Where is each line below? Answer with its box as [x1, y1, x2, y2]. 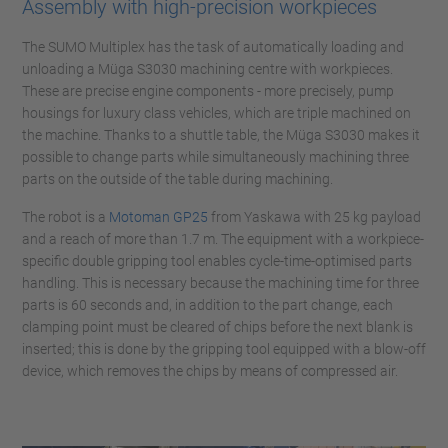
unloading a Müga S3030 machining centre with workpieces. [22, 61, 393, 78]
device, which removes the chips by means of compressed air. [22, 363, 398, 380]
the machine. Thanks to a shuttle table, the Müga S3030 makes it [22, 127, 420, 144]
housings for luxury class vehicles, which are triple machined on [22, 105, 411, 122]
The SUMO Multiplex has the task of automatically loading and [22, 39, 404, 56]
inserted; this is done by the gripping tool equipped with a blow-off [22, 341, 426, 358]
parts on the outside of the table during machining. [22, 171, 333, 188]
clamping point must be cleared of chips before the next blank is [22, 319, 413, 336]
